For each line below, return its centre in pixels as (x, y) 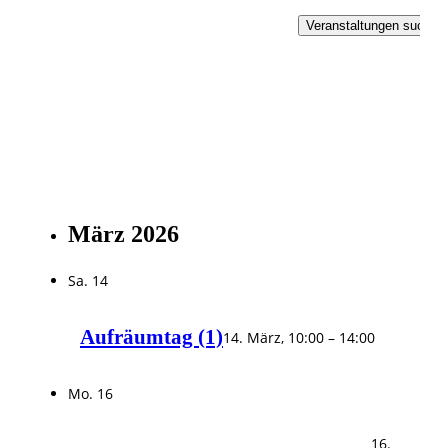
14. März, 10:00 (273, 337)
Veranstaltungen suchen (375, 26)
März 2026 (123, 234)
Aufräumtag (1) (151, 337)
